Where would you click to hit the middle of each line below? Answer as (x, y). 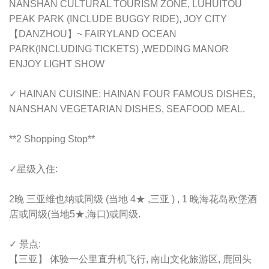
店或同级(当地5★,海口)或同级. (75, 214)
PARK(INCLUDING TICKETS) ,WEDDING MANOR (119, 49)
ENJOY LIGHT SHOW (57, 64)
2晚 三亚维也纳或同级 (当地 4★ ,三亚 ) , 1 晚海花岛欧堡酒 (133, 199)
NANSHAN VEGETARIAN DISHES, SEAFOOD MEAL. (127, 109)
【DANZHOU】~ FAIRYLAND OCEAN (93, 34)
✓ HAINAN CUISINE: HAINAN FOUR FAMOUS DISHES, (132, 94)
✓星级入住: (34, 169)
